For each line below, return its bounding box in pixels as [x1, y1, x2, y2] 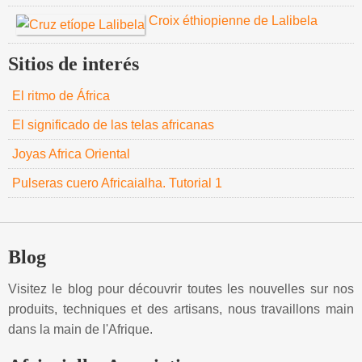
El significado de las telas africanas [12, 118, 214, 132]
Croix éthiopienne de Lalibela [149, 14, 318, 27]
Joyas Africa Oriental [12, 147, 130, 161]
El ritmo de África [12, 89, 110, 103]
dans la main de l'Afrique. [8, 322, 153, 336]
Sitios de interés [8, 53, 139, 74]
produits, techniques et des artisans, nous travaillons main [8, 302, 354, 316]
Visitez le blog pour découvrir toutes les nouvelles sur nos [8, 282, 354, 296]
